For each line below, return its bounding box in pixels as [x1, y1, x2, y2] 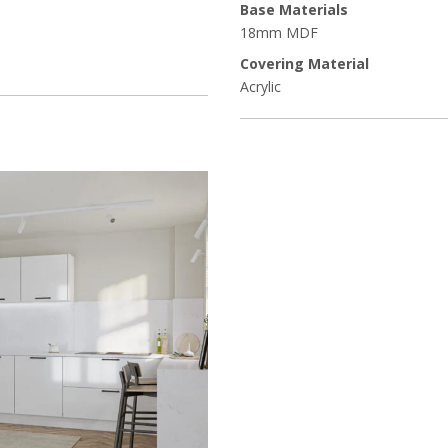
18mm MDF [240, 23, 318, 43]
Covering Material [240, 54, 369, 74]
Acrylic [240, 77, 281, 97]
